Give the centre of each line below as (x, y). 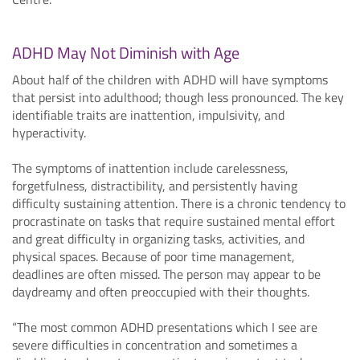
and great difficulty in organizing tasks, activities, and (158, 238)
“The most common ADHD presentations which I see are (165, 327)
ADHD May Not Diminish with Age (126, 52)
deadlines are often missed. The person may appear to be (166, 274)
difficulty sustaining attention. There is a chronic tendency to (179, 203)
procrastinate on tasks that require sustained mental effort (174, 221)
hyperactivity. (49, 132)
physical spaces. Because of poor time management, (153, 256)
